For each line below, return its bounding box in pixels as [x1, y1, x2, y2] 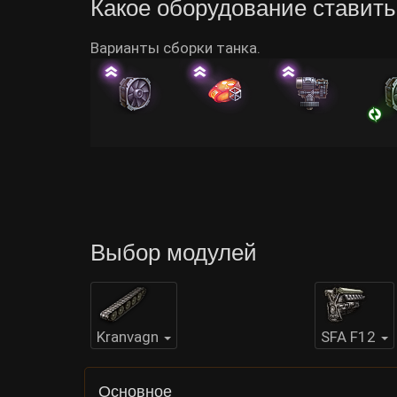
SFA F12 [320, 328, 376, 346]
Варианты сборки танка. [90, 39, 261, 57]
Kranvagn [97, 328, 159, 346]
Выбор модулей [90, 239, 257, 266]
